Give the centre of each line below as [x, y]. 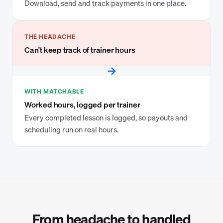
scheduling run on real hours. [71, 129]
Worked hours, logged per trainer [82, 105]
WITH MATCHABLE [54, 91]
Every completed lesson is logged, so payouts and [106, 117]
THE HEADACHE [50, 37]
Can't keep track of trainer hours [80, 50]
